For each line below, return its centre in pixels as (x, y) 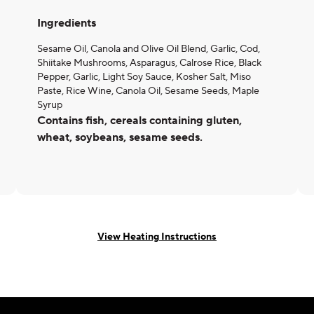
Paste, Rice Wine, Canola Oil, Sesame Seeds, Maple (148, 91)
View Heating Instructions (157, 237)
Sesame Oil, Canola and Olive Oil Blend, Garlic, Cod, (149, 49)
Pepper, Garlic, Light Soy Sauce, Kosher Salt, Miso (144, 77)
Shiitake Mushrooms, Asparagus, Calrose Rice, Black (149, 63)
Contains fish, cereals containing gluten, (139, 121)
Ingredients (67, 23)
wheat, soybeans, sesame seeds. (120, 137)
